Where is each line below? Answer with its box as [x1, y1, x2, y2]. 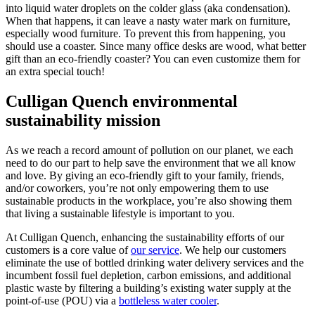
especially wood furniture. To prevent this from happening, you [6, 27, 285, 40]
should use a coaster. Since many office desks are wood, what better [6, 40, 306, 53]
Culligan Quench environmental [6, 92, 238, 110]
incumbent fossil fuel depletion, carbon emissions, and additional [6, 269, 291, 281]
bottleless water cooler [119, 294, 217, 307]
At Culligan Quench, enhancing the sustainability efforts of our [6, 231, 284, 243]
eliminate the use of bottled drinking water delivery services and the [6, 256, 304, 269]
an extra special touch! [6, 65, 105, 78]
